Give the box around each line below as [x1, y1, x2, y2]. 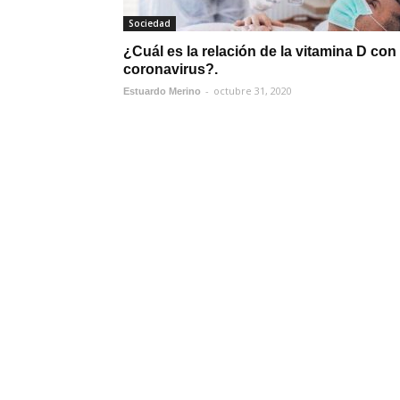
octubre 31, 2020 [213, 84, 292, 97]
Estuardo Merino [123, 86, 201, 96]
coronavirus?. [123, 62, 218, 77]
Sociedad [129, 17, 171, 29]
